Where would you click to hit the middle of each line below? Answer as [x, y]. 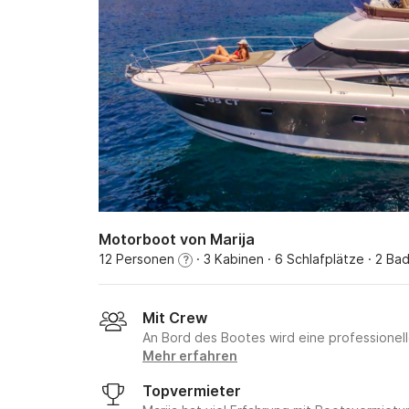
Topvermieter [192, 391]
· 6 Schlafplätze [314, 259]
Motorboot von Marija [177, 239]
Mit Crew [175, 318]
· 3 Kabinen [228, 259]
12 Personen [138, 259]
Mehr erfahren [190, 356]
